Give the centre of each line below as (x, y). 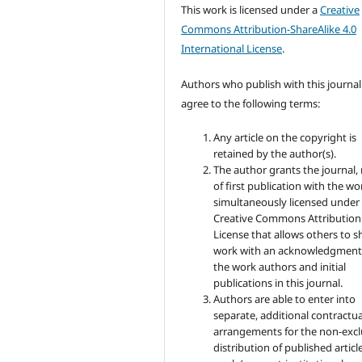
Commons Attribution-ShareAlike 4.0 (269, 29)
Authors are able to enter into (285, 299)
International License (232, 49)
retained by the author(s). (275, 154)
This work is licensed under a (251, 10)
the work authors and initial (280, 267)
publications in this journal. (278, 283)
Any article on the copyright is (285, 138)
